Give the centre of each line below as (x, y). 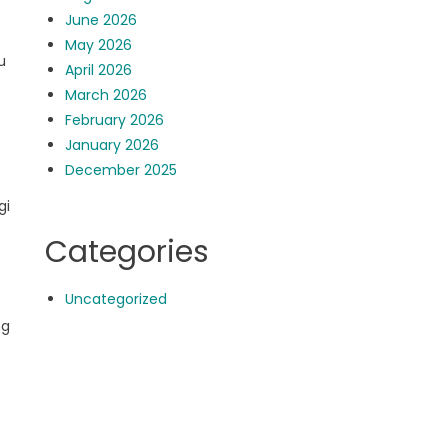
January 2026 (112, 145)
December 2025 (121, 170)
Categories (127, 252)
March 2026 (106, 95)
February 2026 (115, 120)
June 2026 (101, 20)
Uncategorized (116, 299)
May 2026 (99, 45)
